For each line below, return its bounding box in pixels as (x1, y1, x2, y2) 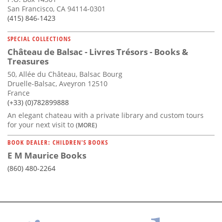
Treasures (7, 55, 49, 67)
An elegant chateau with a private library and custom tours (7, 111, 204, 120)
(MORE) (76, 121, 97, 129)
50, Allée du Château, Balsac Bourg (7, 69, 122, 79)
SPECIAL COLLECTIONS (7, 34, 71, 44)
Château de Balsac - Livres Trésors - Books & (7, 46, 188, 58)
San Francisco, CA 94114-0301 (7, 4, 106, 14)
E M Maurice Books (7, 150, 86, 162)
